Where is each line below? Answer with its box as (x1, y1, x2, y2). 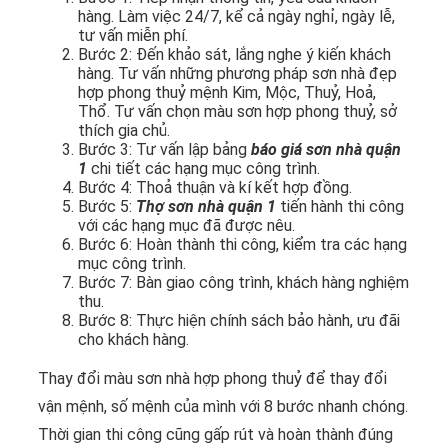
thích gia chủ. (78, 120, 170, 140)
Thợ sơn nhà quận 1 (136, 196, 276, 216)
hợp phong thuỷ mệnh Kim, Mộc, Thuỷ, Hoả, (78, 82, 376, 102)
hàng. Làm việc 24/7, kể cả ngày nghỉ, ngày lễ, (78, 6, 395, 26)
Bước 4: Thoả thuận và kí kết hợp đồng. (78, 177, 352, 197)
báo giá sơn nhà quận (251, 139, 401, 159)
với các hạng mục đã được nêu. (78, 215, 295, 235)
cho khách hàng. (78, 329, 189, 349)
